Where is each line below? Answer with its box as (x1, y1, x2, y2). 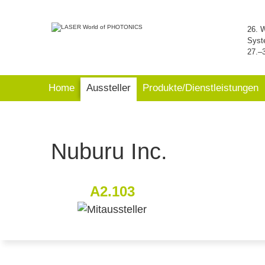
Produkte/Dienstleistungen (143, 82, 258, 93)
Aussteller (86, 82, 131, 93)
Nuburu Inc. (51, 139, 167, 164)
